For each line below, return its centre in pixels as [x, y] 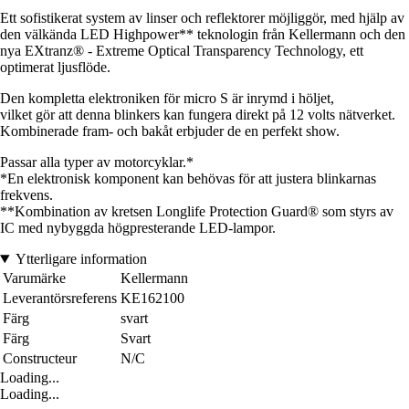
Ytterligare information [81, 259]
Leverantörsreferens [60, 299]
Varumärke [34, 278]
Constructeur [40, 359]
